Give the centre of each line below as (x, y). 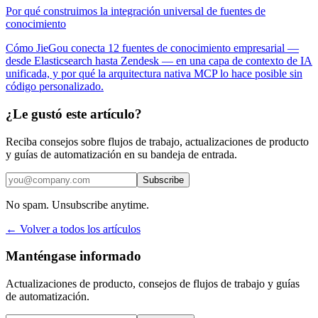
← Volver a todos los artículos (73, 229)
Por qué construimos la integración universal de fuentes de (136, 11)
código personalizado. (55, 87)
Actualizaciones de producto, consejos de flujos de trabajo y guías (153, 284)
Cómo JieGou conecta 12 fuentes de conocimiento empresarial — (152, 48)
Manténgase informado (73, 256)
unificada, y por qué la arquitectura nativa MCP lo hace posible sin (154, 74)
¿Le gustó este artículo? (74, 114)
